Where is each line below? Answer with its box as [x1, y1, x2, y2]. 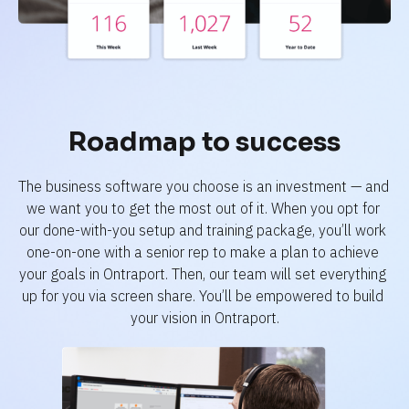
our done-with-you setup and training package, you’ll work [19, 221, 386, 240]
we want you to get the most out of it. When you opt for [26, 199, 380, 218]
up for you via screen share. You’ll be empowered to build [22, 287, 383, 306]
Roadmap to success [68, 126, 341, 159]
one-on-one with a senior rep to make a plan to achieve [26, 243, 379, 262]
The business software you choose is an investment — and [18, 177, 389, 196]
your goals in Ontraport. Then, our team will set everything [19, 265, 386, 284]
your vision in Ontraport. [130, 309, 279, 328]
